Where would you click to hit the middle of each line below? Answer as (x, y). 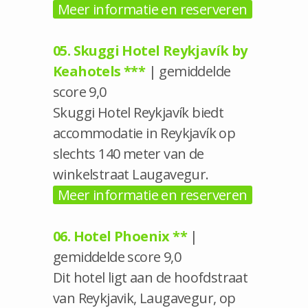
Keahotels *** (99, 71)
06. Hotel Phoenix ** (120, 236)
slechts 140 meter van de (129, 153)
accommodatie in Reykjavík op (144, 133)
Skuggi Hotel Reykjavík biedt (139, 112)
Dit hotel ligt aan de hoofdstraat (151, 277)
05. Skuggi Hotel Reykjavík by (150, 50)
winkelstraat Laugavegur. (131, 174)
